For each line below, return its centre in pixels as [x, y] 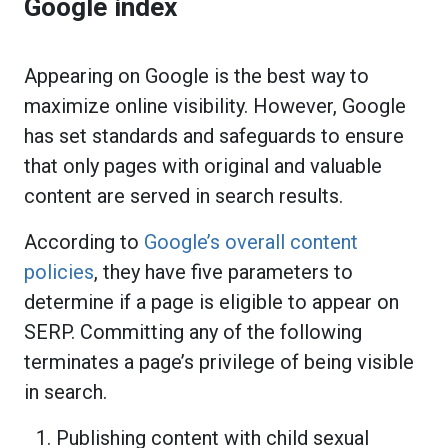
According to [81, 241]
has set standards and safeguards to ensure [214, 135]
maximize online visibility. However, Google [215, 105]
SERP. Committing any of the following [193, 331]
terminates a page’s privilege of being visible [219, 361]
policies [59, 271]
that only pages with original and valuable [203, 165]
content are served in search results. [186, 195]
